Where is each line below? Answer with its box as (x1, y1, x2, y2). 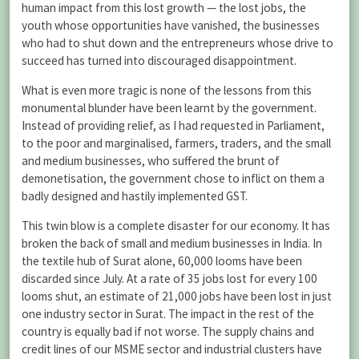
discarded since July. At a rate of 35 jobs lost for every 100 (22, 271, 317, 287)
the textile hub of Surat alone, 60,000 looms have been (22, 253, 302, 269)
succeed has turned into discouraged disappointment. (22, 52, 296, 68)
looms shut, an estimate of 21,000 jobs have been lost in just (22, 288, 332, 305)
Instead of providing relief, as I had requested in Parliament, (22, 118, 325, 134)
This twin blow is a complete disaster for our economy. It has (22, 218, 330, 234)
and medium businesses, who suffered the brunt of (22, 153, 280, 169)
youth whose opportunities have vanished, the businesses (22, 17, 320, 33)
